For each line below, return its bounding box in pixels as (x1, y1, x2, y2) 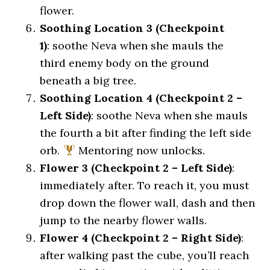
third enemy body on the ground (40, 56, 210, 70)
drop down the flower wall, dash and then (40, 196, 256, 210)
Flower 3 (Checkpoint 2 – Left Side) (40, 161, 233, 175)
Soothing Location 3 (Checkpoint (40, 21, 225, 35)
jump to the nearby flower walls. (40, 213, 207, 227)
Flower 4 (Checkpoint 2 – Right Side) (40, 231, 242, 245)
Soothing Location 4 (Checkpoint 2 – (40, 91, 243, 105)
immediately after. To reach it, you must (40, 178, 250, 192)
